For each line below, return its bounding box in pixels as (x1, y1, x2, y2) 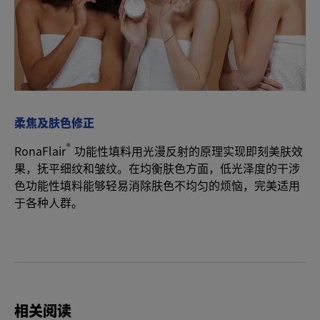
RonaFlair (14, 142, 66, 160)
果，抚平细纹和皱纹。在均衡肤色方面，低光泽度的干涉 (14, 159, 300, 177)
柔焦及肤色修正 (14, 114, 94, 131)
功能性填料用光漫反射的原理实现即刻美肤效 (71, 142, 304, 160)
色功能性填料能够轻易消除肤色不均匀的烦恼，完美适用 (14, 176, 300, 194)
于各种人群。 (14, 194, 83, 211)
